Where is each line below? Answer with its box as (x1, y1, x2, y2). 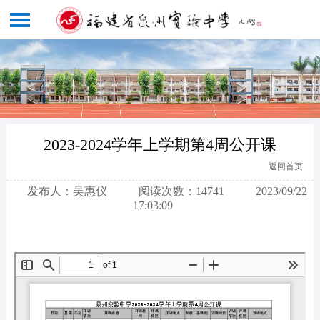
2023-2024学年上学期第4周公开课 (43, 136, 276, 154)
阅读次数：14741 (138, 185, 224, 198)
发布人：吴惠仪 (26, 185, 107, 198)
